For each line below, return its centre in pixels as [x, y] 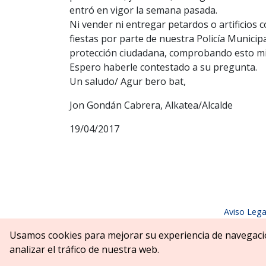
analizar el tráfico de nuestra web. [84, 249]
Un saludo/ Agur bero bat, [128, 81]
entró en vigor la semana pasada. [143, 10]
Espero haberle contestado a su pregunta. [163, 67]
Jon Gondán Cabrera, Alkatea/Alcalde [151, 105]
